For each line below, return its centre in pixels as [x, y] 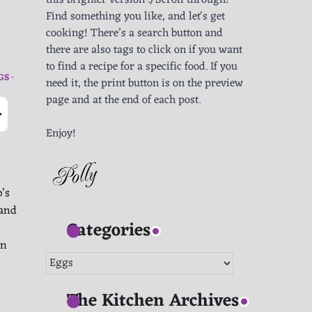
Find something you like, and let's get [135, 17]
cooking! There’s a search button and [134, 34]
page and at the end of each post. [123, 101]
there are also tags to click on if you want [144, 50]
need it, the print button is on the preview [145, 84]
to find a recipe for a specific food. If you [142, 67]
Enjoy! [61, 134]
